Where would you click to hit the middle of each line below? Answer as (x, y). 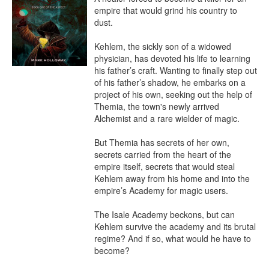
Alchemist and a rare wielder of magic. (167, 118)
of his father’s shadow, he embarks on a (170, 82)
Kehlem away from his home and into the (172, 178)
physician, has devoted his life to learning (172, 58)
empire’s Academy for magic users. (161, 190)
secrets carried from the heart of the (163, 154)
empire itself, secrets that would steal (165, 166)
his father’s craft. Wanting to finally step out (176, 70)
